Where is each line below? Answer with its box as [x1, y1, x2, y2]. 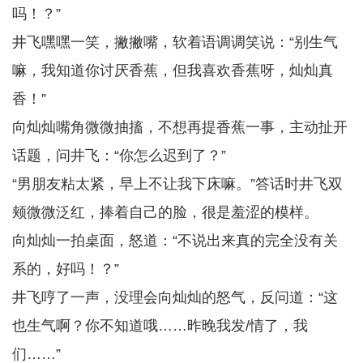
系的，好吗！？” [12, 261, 119, 277]
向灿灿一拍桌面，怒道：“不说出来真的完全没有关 [12, 233, 338, 249]
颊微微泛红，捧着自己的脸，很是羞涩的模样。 [12, 204, 318, 220]
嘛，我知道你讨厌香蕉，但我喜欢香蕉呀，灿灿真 [12, 62, 333, 79]
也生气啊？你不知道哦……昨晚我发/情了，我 [12, 318, 308, 334]
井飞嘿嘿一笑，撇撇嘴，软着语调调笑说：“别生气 [12, 34, 338, 50]
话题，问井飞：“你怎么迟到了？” [12, 147, 226, 164]
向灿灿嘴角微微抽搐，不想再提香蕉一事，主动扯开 [12, 119, 348, 135]
